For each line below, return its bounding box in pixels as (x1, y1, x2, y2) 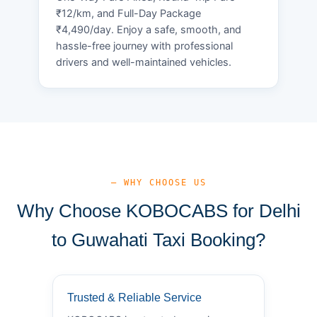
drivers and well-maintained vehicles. (56, 55, 231, 69)
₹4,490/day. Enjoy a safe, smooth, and (56, 23, 241, 36)
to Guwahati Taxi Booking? (52, 229, 265, 250)
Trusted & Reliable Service (67, 291, 202, 304)
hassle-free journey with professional (56, 39, 233, 52)
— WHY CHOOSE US (110, 177, 207, 188)
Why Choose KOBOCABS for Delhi (16, 200, 301, 221)
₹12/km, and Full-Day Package (56, 6, 201, 20)
